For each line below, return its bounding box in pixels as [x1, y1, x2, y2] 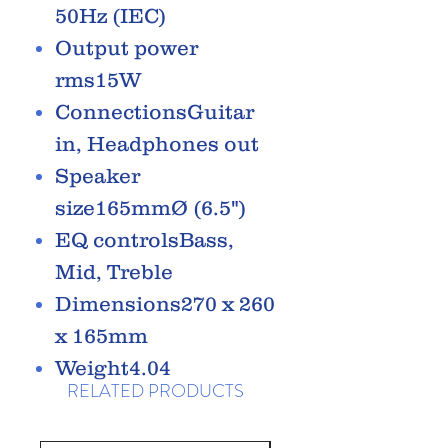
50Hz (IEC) [55, 3, 167, 27]
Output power [55, 35, 198, 59]
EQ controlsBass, [55, 227, 234, 251]
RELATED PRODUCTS [66, 377, 244, 404]
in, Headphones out [55, 131, 259, 155]
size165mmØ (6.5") [55, 195, 247, 219]
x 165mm [55, 323, 148, 347]
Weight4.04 [55, 355, 171, 379]
